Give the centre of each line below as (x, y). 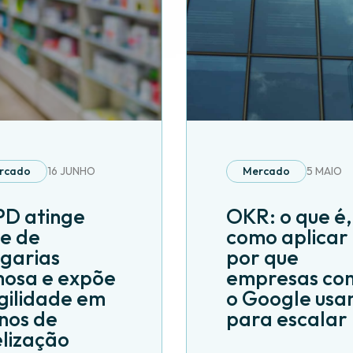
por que (262, 257)
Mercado (266, 171)
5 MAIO (324, 171)
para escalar (286, 319)
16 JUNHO (71, 171)
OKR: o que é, (288, 216)
